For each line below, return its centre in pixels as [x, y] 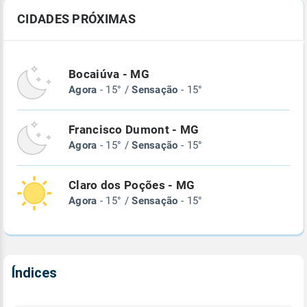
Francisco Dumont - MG [134, 130]
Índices [34, 273]
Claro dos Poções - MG [132, 186]
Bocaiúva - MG [109, 75]
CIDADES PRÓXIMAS [76, 19]
